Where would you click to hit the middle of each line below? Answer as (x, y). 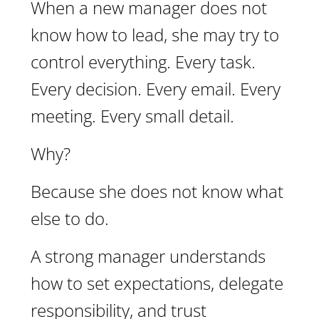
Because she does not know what (157, 191)
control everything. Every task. (143, 62)
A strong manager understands (148, 256)
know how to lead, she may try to (155, 35)
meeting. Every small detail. (132, 116)
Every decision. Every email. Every (156, 89)
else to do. (70, 218)
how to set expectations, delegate (157, 283)
